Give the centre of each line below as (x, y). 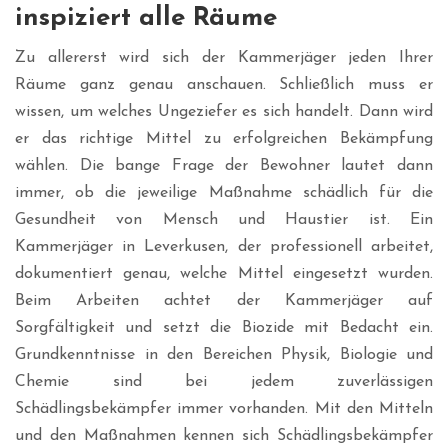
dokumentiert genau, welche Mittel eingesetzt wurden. (224, 274)
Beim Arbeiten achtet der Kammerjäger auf (224, 301)
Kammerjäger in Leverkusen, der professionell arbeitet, (224, 247)
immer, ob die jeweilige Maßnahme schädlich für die (224, 193)
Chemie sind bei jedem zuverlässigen (224, 382)
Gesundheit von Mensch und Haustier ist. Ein (224, 220)
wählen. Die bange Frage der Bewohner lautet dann (224, 166)
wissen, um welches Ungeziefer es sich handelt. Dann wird (224, 112)
